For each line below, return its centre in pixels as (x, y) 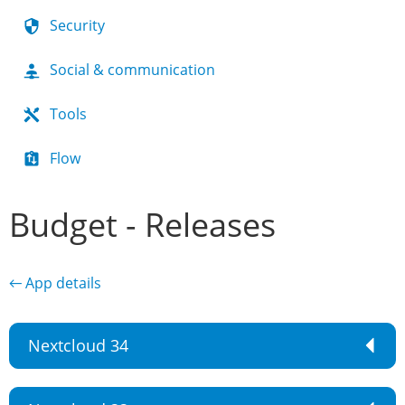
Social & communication (132, 70)
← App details (55, 283)
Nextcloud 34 (78, 345)
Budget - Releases (142, 225)
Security (77, 25)
